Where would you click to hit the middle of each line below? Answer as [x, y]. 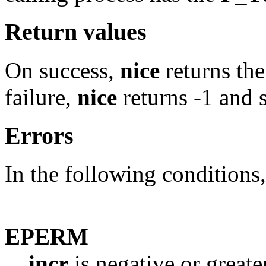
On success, [62, 70]
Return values [76, 32]
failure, [41, 97]
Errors [39, 135]
